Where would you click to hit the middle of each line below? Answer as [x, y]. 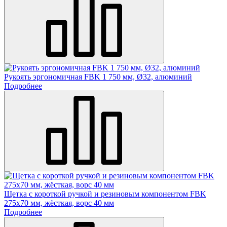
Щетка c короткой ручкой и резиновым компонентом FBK [105, 194]
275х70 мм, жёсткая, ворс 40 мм [59, 203]
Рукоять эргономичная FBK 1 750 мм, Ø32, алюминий [98, 77]
